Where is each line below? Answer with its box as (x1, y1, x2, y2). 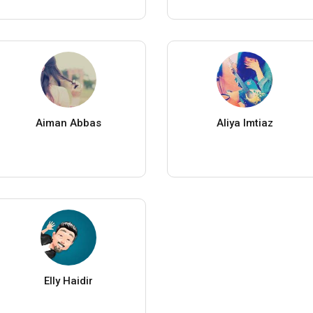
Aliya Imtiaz (216, 116, 273, 129)
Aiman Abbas (35, 116, 101, 129)
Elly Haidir (43, 274, 93, 287)
